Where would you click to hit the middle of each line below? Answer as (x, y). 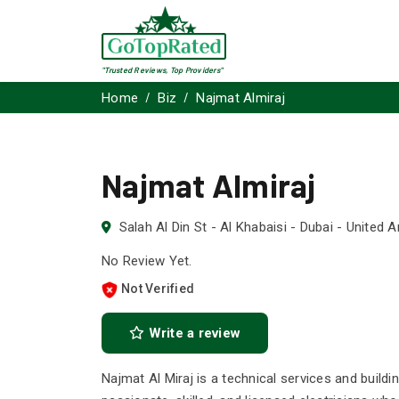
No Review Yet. (147, 261)
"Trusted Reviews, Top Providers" (162, 69)
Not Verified (158, 289)
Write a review (192, 333)
